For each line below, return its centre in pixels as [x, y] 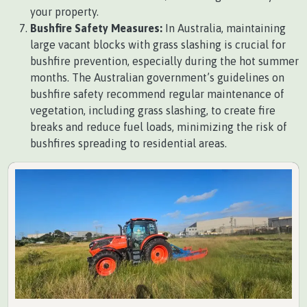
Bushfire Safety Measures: [96, 28]
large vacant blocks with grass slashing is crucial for [158, 45]
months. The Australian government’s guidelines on [157, 77]
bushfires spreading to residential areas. [128, 143]
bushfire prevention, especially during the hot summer [164, 61]
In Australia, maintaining [224, 28]
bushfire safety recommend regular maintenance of [157, 94]
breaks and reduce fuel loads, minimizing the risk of [159, 127]
